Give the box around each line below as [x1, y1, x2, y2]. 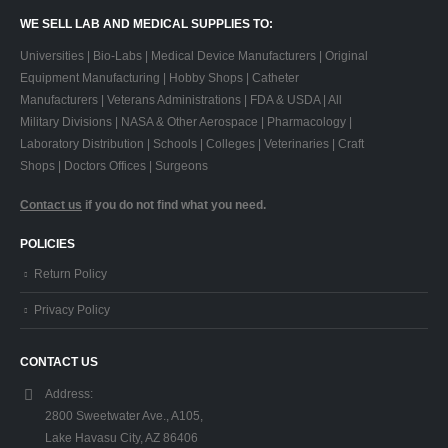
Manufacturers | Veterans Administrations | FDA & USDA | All [20, 93, 342, 107]
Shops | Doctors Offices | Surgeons [20, 159, 208, 173]
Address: [45, 386, 93, 400]
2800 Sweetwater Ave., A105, [45, 408, 203, 422]
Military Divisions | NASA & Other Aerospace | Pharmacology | [20, 115, 352, 129]
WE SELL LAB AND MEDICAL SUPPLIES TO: [20, 17, 273, 31]
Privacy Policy [34, 303, 110, 317]
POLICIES [20, 237, 75, 251]
